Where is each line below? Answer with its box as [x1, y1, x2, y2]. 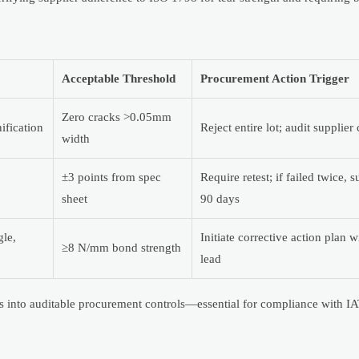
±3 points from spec [62, 170, 161, 184]
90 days [200, 192, 240, 205]
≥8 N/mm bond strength [62, 240, 181, 254]
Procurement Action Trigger [200, 71, 349, 85]
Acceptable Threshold [62, 71, 175, 85]
